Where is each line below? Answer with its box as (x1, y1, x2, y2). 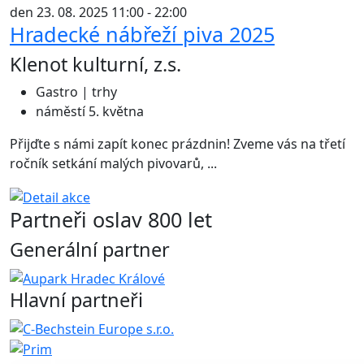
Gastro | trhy (36, 83, 117, 102)
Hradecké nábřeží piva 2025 (10, 20, 275, 49)
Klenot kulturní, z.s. (10, 51, 181, 78)
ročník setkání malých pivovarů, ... (10, 154, 217, 173)
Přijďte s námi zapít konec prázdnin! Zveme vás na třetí (10, 135, 345, 154)
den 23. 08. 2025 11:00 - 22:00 (10, 3, 187, 22)
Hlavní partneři (10, 286, 143, 313)
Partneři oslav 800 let (10, 206, 212, 234)
